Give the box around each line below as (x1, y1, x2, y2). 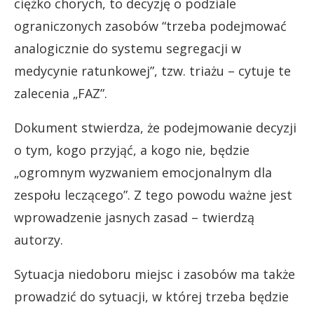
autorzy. (14, 231, 63, 248)
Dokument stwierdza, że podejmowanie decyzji (14, 119, 296, 136)
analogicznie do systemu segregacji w (14, 40, 241, 57)
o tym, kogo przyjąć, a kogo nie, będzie (14, 142, 250, 158)
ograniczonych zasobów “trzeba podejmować (14, 18, 287, 34)
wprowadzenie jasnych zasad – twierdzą (14, 209, 254, 226)
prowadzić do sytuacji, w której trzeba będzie (14, 288, 289, 305)
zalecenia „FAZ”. (14, 85, 107, 102)
